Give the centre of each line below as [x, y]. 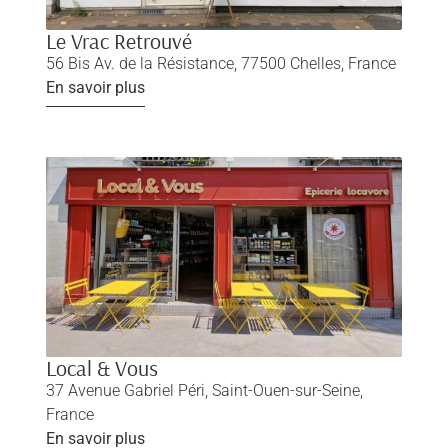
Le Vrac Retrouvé [118, 40]
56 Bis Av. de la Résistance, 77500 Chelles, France [220, 63]
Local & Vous [101, 367]
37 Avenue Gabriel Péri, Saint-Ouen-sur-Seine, [204, 390]
